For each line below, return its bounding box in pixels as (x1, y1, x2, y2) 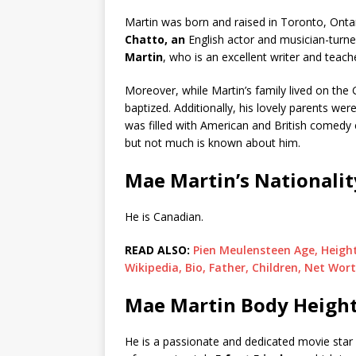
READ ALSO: (125, 242, 193, 258)
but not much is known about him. (125, 135, 300, 151)
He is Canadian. (125, 209, 203, 225)
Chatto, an (125, 32, 185, 48)
